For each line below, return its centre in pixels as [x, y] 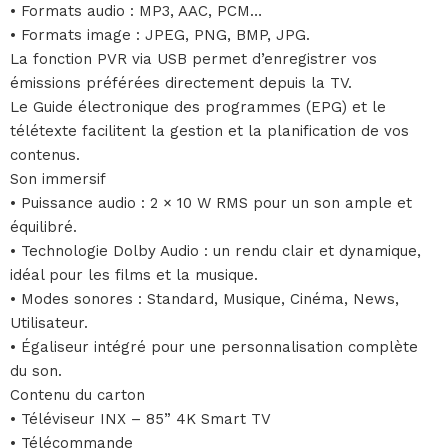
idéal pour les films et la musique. [134, 274]
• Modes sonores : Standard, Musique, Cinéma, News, [204, 298]
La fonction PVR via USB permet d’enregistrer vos [193, 58]
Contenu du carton [77, 394]
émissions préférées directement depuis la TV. [181, 82]
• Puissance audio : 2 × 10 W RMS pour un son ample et [211, 202]
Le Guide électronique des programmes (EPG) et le [198, 106]
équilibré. [43, 226]
